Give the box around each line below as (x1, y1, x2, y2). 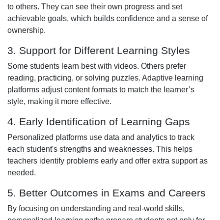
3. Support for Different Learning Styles (7, 44, 190, 56)
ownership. (7, 26, 46, 34)
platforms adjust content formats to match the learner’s (7, 85, 194, 94)
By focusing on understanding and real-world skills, (7, 204, 185, 213)
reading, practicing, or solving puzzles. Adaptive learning (7, 73, 203, 82)
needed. (7, 168, 36, 177)
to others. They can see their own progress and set (7, 2, 182, 11)
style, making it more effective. (7, 97, 111, 106)
